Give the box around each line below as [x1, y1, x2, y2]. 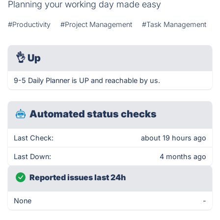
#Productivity [8, 20, 51, 28]
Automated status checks [29, 108, 157, 120]
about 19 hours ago [141, 134, 206, 142]
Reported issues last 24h [29, 172, 126, 182]
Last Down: [14, 152, 51, 161]
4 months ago [160, 152, 206, 161]
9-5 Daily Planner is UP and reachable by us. [14, 76, 160, 84]
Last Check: [14, 134, 54, 142]
